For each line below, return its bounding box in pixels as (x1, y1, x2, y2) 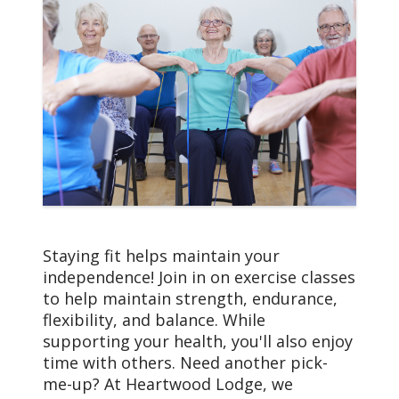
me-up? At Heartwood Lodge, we (43, 373, 293, 395)
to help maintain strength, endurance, (43, 288, 338, 310)
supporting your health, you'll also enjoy (43, 330, 353, 353)
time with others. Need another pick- (43, 352, 328, 374)
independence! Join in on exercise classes (43, 266, 355, 289)
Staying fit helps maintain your (43, 245, 280, 267)
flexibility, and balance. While (43, 309, 265, 331)
